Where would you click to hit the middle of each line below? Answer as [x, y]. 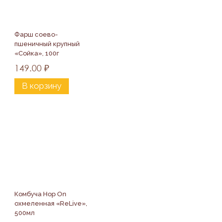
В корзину [42, 86]
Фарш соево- [36, 34]
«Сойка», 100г [37, 53]
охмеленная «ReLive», [52, 203]
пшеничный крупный [48, 44]
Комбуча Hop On [41, 194]
